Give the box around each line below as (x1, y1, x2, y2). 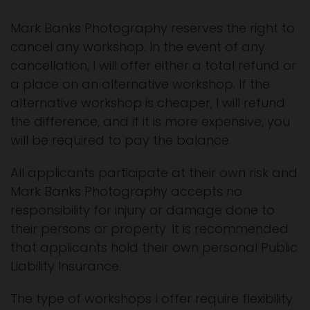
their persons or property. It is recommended (10, 219, 289, 237)
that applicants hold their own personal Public (10, 238, 298, 256)
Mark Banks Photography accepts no (10, 182, 242, 200)
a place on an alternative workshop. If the (10, 75, 270, 93)
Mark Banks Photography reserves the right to (10, 19, 295, 37)
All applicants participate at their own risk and (10, 163, 298, 181)
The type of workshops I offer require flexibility (10, 289, 293, 307)
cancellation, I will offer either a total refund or (10, 56, 296, 74)
